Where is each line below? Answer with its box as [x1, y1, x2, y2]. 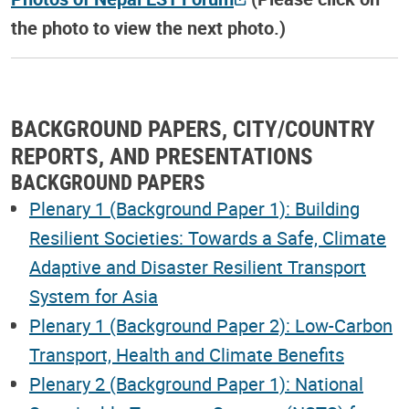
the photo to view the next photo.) [11, 16, 286, 41]
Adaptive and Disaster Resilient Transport [29, 254, 366, 279]
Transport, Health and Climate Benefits [29, 341, 344, 367]
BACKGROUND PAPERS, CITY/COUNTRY [11, 111, 375, 143]
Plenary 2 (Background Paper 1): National [29, 371, 363, 396]
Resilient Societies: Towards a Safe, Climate [29, 225, 386, 250]
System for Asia [29, 283, 158, 309]
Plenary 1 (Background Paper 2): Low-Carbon [29, 312, 393, 338]
